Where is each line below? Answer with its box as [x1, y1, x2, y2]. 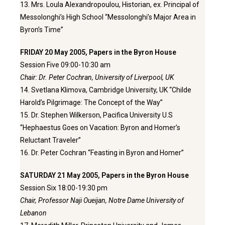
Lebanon [20, 208, 47, 217]
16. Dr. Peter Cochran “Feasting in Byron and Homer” [20, 148, 184, 157]
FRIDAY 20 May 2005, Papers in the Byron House [20, 48, 176, 56]
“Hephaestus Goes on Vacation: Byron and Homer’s [20, 123, 180, 132]
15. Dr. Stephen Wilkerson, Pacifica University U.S [20, 110, 173, 119]
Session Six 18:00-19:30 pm [20, 183, 107, 192]
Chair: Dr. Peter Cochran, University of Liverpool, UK [20, 73, 174, 81]
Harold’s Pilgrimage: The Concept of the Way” [20, 98, 163, 106]
